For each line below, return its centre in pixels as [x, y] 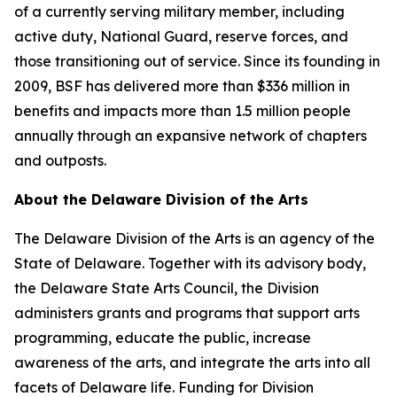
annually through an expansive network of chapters [191, 136]
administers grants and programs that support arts [187, 313]
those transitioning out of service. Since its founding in [197, 61]
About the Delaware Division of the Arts [161, 199]
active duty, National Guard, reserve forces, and [181, 36]
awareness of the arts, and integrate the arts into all [192, 362]
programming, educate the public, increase [163, 338]
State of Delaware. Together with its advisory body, [190, 263]
